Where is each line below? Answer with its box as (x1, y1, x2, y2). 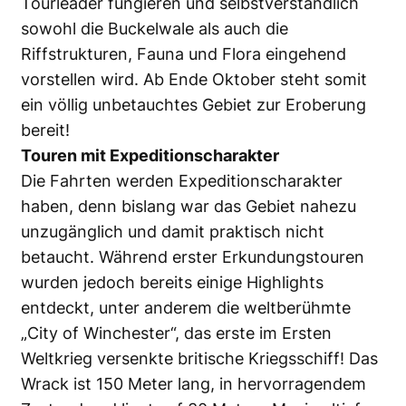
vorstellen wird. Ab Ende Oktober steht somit (21, 69, 367, 89)
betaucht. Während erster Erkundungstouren (21, 246, 364, 266)
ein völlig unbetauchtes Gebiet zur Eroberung (21, 94, 366, 114)
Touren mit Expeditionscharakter (21, 145, 279, 165)
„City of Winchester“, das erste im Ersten (21, 323, 332, 343)
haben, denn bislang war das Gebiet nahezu (21, 196, 356, 216)
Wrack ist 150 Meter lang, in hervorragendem (21, 373, 366, 393)
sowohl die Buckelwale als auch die (21, 18, 288, 38)
